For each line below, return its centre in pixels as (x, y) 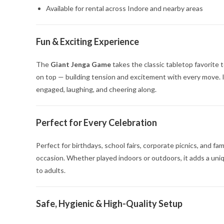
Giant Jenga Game (81, 64)
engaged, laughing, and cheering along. (96, 89)
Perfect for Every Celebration (96, 122)
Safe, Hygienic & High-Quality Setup (109, 203)
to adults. (51, 170)
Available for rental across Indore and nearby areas (124, 8)
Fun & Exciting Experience (87, 41)
